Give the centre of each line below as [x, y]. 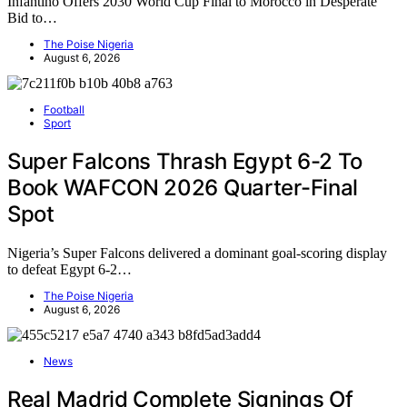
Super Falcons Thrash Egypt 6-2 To [185, 161]
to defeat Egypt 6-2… [69, 269]
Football [64, 109]
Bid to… [32, 17]
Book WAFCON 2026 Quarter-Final [183, 187]
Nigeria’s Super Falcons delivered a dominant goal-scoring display [197, 253]
